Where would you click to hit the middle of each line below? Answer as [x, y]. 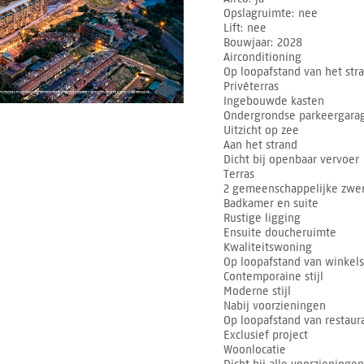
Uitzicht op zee [261, 130]
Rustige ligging [262, 218]
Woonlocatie [255, 349]
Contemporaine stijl [273, 276]
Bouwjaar [247, 42]
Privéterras [251, 86]
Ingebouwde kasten [274, 101]
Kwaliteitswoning [268, 247]
